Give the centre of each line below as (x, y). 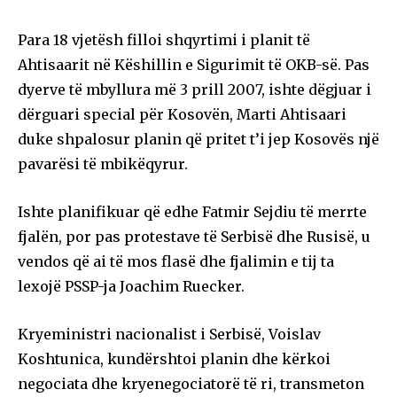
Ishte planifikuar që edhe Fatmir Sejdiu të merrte (192, 211)
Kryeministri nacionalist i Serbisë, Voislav (169, 334)
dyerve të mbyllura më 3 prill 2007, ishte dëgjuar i (195, 89)
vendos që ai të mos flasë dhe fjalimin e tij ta (176, 261)
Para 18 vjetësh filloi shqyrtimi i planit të (164, 39)
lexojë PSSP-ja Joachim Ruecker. (131, 286)
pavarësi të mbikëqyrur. (103, 163)
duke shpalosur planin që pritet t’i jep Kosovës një (198, 139)
